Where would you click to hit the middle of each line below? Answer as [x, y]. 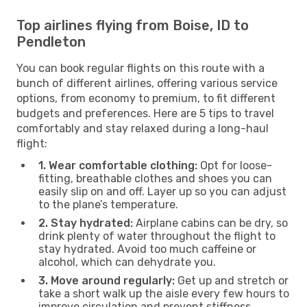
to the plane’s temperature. [108, 204]
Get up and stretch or [232, 280]
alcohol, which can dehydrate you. [127, 262]
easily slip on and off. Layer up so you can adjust [162, 191]
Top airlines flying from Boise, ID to [133, 25]
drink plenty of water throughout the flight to [157, 236]
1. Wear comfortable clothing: [118, 165]
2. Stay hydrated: [86, 223]
